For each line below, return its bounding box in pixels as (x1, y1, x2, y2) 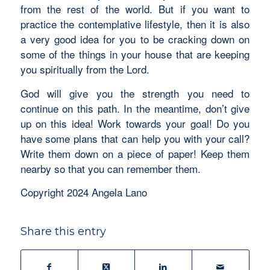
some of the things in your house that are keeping (20, 46, 250, 62)
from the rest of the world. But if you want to (20, 1, 250, 17)
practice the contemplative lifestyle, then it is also (20, 16, 250, 32)
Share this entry (20, 225, 106, 239)
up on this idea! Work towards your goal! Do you (20, 115, 250, 131)
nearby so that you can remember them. (20, 160, 201, 176)
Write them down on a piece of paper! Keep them (20, 145, 250, 161)
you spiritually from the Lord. (20, 61, 149, 77)
